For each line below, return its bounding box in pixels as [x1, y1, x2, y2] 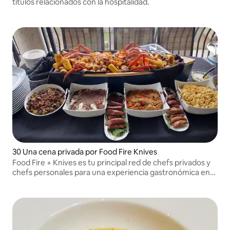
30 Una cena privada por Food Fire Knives [12, 146, 157, 157]
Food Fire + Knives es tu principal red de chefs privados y [12, 157, 210, 167]
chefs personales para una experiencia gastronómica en [12, 167, 210, 177]
